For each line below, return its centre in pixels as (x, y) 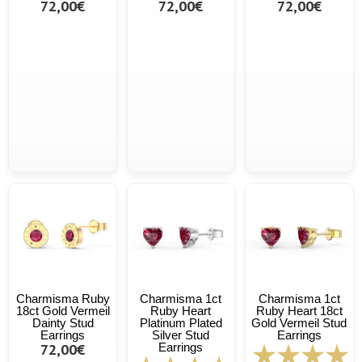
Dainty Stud (63, 322)
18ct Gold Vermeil (63, 310)
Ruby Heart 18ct (299, 310)
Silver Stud (181, 335)
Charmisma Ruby (63, 298)
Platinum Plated (181, 322)
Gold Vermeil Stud (299, 322)
